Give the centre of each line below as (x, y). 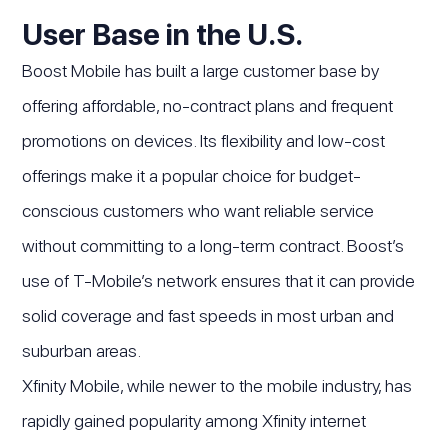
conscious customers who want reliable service (198, 210)
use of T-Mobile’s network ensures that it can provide (219, 280)
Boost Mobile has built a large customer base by (201, 70)
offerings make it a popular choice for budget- (192, 175)
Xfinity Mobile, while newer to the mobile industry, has (217, 385)
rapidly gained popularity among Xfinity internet (194, 420)
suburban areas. (82, 350)
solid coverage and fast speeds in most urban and (208, 315)
